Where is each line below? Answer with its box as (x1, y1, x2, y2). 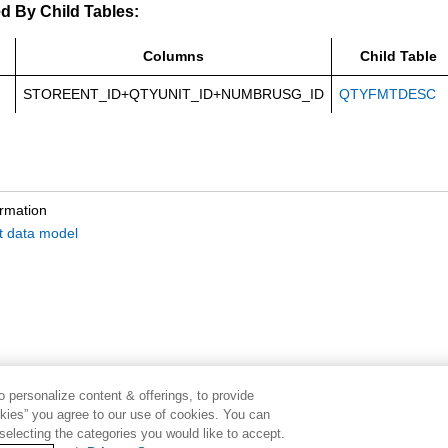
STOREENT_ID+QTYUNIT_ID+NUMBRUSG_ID (23, 85, 324, 102)
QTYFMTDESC (339, 85, 436, 102)
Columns (143, 47, 204, 64)
